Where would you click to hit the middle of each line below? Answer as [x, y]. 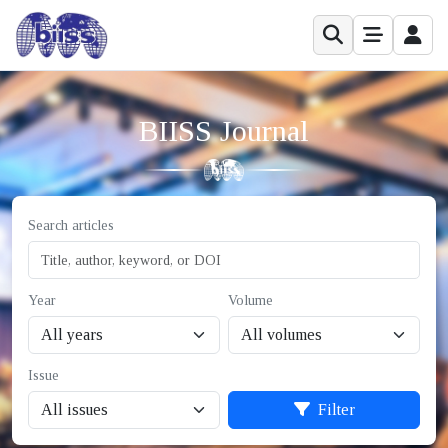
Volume [250, 300]
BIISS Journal [224, 130]
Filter [334, 409]
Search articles [71, 225]
